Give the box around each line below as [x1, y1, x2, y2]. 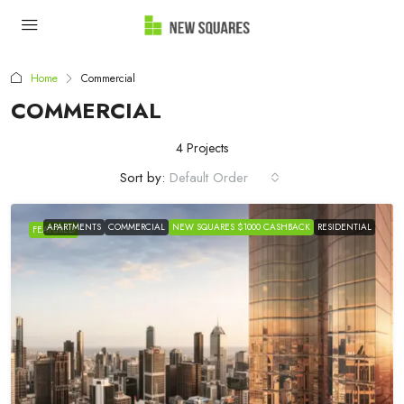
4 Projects [176, 139, 228, 157]
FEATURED [32, 223, 75, 236]
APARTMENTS [47, 220, 101, 234]
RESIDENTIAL [317, 220, 372, 234]
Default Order [170, 168, 248, 188]
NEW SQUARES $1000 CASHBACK [172, 220, 310, 234]
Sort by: [120, 168, 165, 188]
